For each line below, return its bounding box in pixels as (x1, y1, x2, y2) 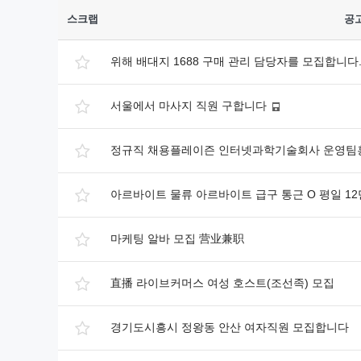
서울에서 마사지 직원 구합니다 (110, 99, 267, 112)
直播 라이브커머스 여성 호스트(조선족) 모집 (110, 276, 334, 289)
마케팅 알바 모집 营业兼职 (110, 232, 244, 245)
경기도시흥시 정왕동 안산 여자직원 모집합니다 (110, 321, 349, 334)
